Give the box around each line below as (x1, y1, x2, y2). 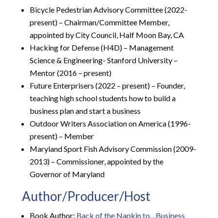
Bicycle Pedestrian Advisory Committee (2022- (29, 5, 187, 15)
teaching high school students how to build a (29, 93, 176, 103)
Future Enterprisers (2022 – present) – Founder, (29, 81, 185, 91)
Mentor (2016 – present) (29, 68, 111, 78)
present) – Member (29, 131, 94, 141)
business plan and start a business (29, 106, 141, 116)
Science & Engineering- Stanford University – (29, 55, 178, 65)
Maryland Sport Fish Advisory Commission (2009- (29, 144, 196, 154)
